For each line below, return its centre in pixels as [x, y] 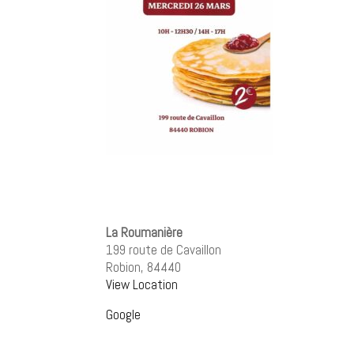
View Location [142, 284]
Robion [124, 267]
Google [124, 314]
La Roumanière [145, 232]
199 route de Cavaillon [164, 250]
